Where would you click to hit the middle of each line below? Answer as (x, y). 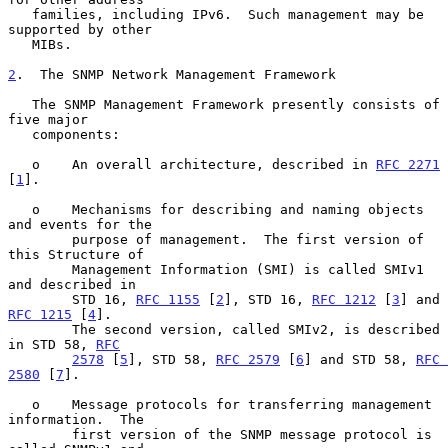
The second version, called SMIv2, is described (40, 329)
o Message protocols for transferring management (20, 404)
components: (20, 134)
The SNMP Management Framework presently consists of (20, 104)
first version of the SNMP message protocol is (40, 434)
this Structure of (76, 254)
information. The (76, 419)
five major (48, 119)
